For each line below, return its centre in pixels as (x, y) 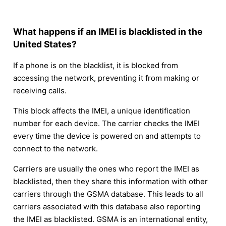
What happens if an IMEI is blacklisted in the (108, 31)
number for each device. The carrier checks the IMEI (106, 124)
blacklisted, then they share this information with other (110, 182)
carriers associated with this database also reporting (107, 207)
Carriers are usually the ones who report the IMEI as (106, 169)
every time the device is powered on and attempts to (107, 136)
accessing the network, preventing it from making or (106, 78)
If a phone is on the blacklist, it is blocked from (96, 66)
